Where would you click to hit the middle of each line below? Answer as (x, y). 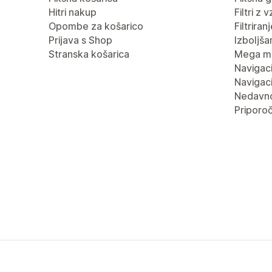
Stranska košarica (89, 54)
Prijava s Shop (80, 40)
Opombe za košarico (96, 26)
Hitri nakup (73, 12)
